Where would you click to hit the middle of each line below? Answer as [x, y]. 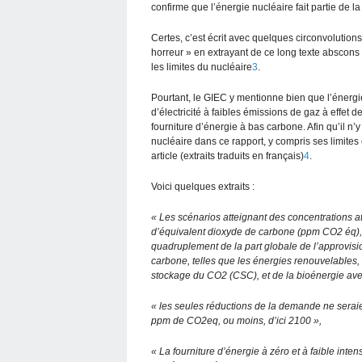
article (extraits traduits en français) [227, 156]
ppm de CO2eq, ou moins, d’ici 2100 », [236, 320]
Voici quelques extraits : [203, 186]
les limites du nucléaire [202, 67]
